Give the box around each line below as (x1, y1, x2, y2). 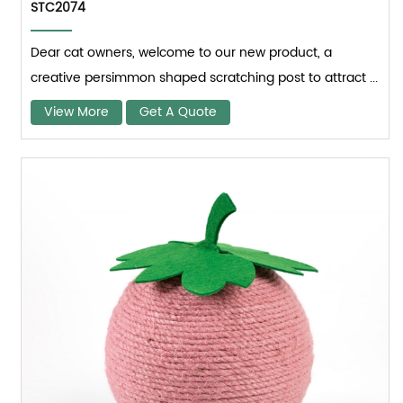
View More (44, 101, 110, 122)
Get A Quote (139, 101, 218, 122)
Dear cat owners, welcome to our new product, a (31, 41, 333, 63)
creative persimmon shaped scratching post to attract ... (31, 67, 379, 88)
